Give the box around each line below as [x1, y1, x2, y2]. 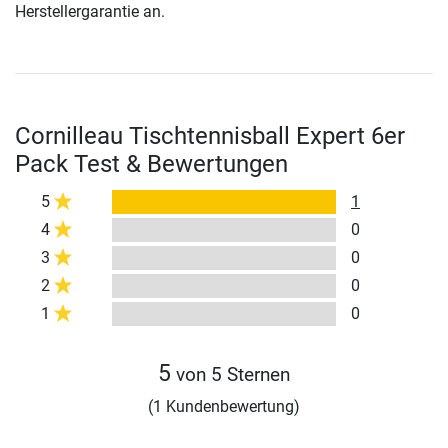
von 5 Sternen [171, 363, 290, 387]
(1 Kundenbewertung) [148, 397, 300, 417]
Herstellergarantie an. [15, 2, 165, 22]
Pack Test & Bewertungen [15, 150, 288, 179]
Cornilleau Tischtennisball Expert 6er [15, 122, 405, 151]
